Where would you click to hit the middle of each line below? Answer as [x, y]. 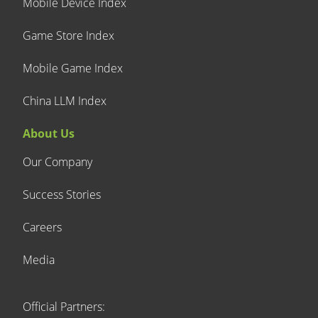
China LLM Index [65, 100]
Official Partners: [64, 306]
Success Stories [62, 194]
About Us [49, 133]
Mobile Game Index [73, 68]
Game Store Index [68, 35]
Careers [42, 227]
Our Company [57, 161]
